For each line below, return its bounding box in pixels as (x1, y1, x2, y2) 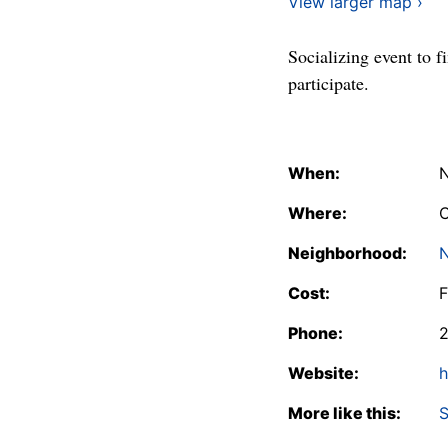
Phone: (288, 323, 343, 343)
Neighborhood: (288, 243, 407, 263)
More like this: (288, 403, 401, 423)
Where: (288, 203, 347, 223)
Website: (288, 363, 359, 383)
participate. (288, 71, 369, 95)
